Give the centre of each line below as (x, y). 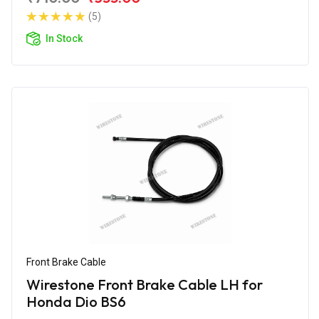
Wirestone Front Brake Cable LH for (145, 284)
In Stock (64, 38)
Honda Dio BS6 (76, 301)
